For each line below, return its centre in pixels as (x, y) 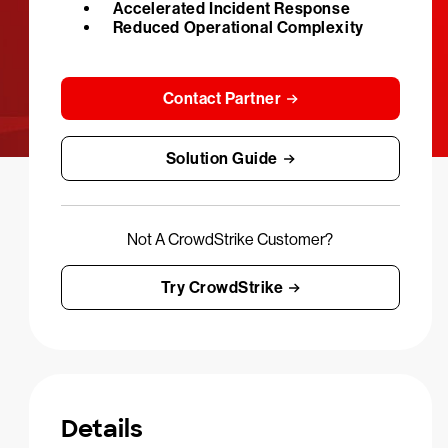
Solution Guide (221, 158)
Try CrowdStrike (222, 287)
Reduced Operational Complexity (238, 27)
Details (101, 428)
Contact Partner (222, 98)
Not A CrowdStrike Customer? (230, 239)
